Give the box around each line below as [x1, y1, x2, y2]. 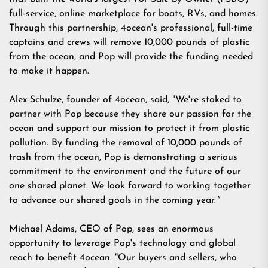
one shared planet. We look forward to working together [9, 181, 251, 191]
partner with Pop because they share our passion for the [9, 109, 251, 119]
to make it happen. [9, 66, 92, 76]
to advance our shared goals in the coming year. [9, 196, 216, 205]
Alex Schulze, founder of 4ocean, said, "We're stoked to [9, 95, 242, 105]
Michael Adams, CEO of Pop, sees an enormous [9, 224, 214, 234]
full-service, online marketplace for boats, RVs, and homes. [9, 9, 258, 19]
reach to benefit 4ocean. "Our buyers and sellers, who [9, 253, 237, 263]
